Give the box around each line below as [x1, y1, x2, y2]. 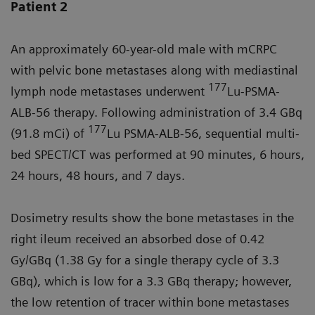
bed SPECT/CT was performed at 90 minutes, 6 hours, [11, 147, 304, 162]
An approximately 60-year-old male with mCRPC [11, 41, 277, 57]
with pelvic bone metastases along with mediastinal [11, 63, 298, 78]
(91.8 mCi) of [11, 126, 88, 141]
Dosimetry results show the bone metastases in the [11, 210, 294, 226]
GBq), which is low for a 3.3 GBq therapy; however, [11, 274, 292, 289]
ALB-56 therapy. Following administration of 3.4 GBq [11, 105, 302, 120]
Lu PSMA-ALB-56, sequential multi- [107, 126, 300, 141]
